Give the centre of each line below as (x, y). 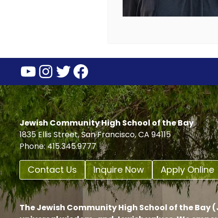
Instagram (83, 71)
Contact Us (52, 169)
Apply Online (187, 169)
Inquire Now (119, 169)
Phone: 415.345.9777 (58, 146)
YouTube (58, 71)
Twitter (83, 71)
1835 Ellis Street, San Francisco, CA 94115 (95, 134)
